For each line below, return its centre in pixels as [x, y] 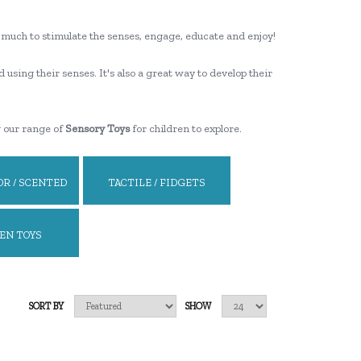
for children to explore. [185, 129]
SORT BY [46, 306]
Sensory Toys [97, 129]
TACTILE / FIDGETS [156, 183]
